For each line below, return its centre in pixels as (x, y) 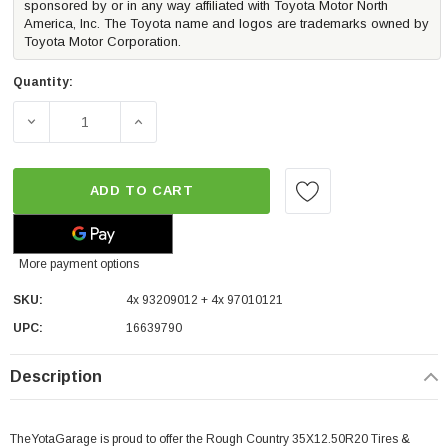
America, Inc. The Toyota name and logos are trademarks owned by (226, 23)
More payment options (79, 263)
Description (56, 376)
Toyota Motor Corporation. (102, 41)
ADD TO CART (141, 190)
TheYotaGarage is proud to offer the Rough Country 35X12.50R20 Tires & (210, 438)
